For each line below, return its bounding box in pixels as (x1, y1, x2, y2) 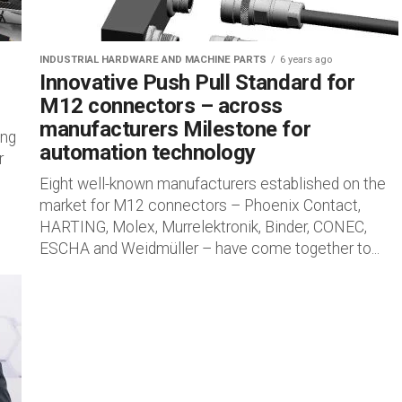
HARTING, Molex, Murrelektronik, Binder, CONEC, (39, 218, 367, 236)
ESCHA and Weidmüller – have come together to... (39, 240, 380, 258)
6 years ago (280, 54, 332, 66)
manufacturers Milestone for (39, 117, 311, 142)
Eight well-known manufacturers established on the (39, 175, 386, 193)
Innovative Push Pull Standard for (39, 70, 355, 95)
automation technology (39, 140, 256, 165)
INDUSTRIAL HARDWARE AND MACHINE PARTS (39, 54, 267, 66)
